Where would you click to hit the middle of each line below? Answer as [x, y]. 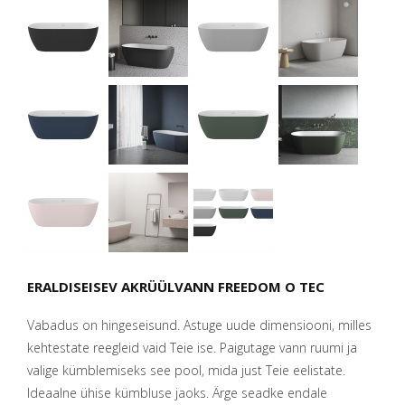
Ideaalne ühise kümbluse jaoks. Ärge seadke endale [177, 392]
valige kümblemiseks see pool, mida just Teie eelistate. [186, 370]
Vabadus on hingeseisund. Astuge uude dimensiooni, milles [199, 325]
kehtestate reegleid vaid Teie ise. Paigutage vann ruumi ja [192, 347]
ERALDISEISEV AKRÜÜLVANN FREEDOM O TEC [176, 286]
